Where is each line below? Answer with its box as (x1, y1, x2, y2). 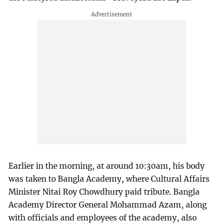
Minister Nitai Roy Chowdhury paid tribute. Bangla (8, 187, 200, 197)
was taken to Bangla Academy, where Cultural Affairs (8, 174, 210, 184)
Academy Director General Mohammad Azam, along (8, 200, 207, 210)
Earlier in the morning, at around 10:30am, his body (8, 161, 205, 171)
